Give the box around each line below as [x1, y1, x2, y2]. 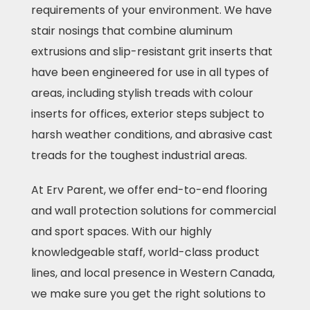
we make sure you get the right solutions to [30, 286, 266, 302]
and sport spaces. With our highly [30, 224, 212, 239]
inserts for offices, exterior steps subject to [30, 106, 264, 122]
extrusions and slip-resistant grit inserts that [30, 44, 273, 60]
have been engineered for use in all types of [30, 64, 269, 80]
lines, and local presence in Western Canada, [30, 265, 275, 281]
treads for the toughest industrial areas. [30, 147, 247, 163]
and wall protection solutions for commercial [30, 203, 276, 219]
